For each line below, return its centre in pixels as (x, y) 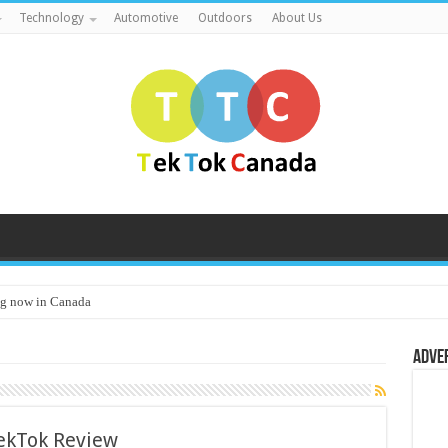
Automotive (145, 18)
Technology (51, 18)
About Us (296, 18)
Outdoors (224, 18)
